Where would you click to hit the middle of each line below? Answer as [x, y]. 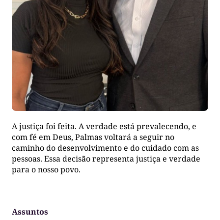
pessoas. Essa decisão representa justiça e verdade [106, 159]
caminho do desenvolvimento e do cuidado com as [105, 148]
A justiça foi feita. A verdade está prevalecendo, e [104, 126]
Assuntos [30, 212]
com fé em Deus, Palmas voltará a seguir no [93, 137]
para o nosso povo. [46, 170]
